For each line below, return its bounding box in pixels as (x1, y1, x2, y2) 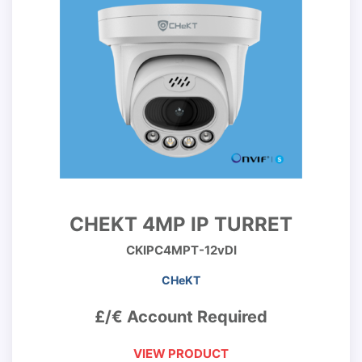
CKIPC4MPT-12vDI (125, 242, 237, 258)
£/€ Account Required (95, 307, 267, 326)
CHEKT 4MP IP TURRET (69, 213, 293, 236)
